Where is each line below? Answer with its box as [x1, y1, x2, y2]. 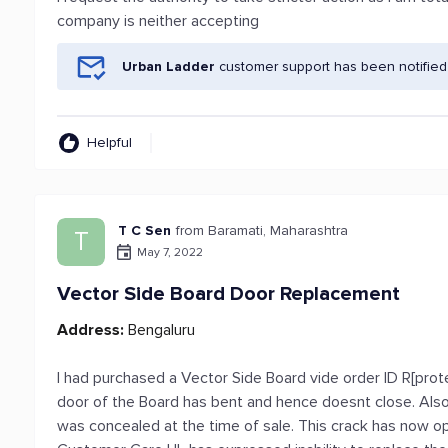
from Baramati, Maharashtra [176, 222, 349, 239]
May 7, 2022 [137, 244, 204, 260]
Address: [57, 320, 125, 340]
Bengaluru [124, 320, 196, 340]
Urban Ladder [122, 58, 216, 75]
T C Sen [118, 222, 172, 239]
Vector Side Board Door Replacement [57, 282, 401, 306]
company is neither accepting [57, 11, 260, 31]
